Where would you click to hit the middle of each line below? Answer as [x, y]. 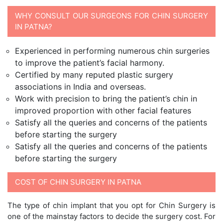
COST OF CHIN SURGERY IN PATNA [78, 182]
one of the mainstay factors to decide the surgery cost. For [111, 216]
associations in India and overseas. [80, 87]
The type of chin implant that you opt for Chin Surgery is [111, 205]
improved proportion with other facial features [103, 111]
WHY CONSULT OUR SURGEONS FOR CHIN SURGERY [111, 16]
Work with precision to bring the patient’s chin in [106, 99]
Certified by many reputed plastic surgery [94, 75]
